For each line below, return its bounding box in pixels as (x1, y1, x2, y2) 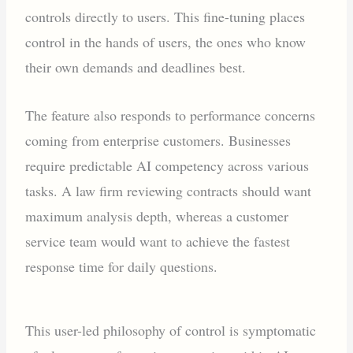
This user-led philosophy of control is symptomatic (25, 320, 317, 340)
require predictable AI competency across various (25, 156, 310, 176)
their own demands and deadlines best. (25, 58, 247, 77)
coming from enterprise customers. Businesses (25, 131, 292, 150)
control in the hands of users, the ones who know (25, 32, 307, 52)
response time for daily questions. (25, 257, 218, 277)
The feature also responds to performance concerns (25, 106, 316, 125)
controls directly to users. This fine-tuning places (25, 7, 306, 27)
